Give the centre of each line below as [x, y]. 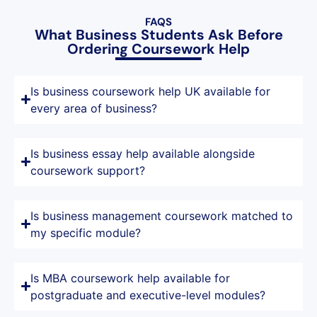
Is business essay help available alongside [143, 153]
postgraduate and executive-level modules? [148, 295]
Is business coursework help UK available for [151, 91]
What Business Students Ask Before [158, 35]
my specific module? [86, 232]
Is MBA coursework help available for [131, 278]
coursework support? [88, 170]
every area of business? [94, 108]
